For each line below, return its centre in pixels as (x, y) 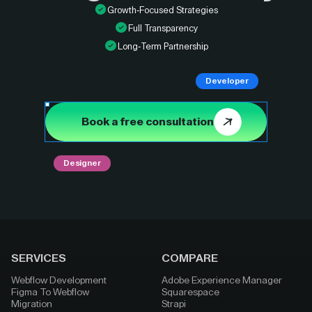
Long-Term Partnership (163, 47)
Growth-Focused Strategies (163, 10)
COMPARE (190, 258)
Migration (32, 304)
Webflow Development (59, 281)
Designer (82, 163)
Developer (227, 80)
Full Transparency (163, 28)
